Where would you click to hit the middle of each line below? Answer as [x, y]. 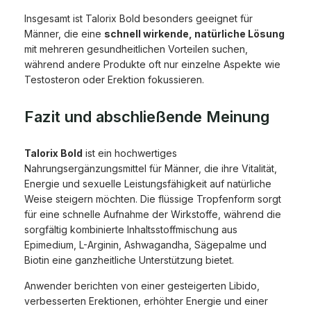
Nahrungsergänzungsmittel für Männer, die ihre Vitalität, [151, 169]
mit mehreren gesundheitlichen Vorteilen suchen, [136, 49]
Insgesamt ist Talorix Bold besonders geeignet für [138, 19]
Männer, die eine [64, 34]
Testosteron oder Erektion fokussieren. [114, 80]
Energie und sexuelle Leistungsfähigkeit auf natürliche [148, 184]
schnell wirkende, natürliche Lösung [194, 34]
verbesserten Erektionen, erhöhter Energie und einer [146, 301]
